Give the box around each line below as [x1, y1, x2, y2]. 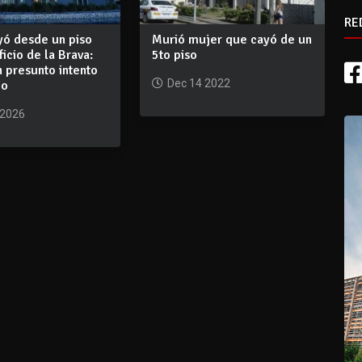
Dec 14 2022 [166, 76, 230, 90]
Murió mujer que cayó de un [151, 31, 312, 48]
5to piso [151, 46, 197, 63]
